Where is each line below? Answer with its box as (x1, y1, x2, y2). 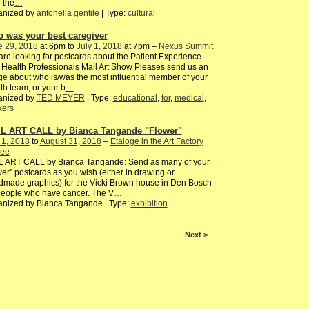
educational (112, 93, 157, 103)
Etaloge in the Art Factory (110, 136, 203, 146)
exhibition (130, 198, 168, 208)
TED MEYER (36, 93, 85, 103)
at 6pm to (37, 41, 77, 52)
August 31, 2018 (39, 136, 101, 146)
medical (174, 93, 204, 103)
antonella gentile (36, 8, 99, 19)
